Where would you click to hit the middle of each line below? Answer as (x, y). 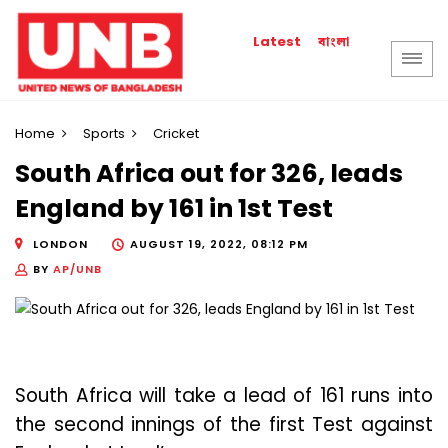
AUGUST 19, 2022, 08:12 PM (219, 243)
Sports (104, 133)
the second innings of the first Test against (224, 425)
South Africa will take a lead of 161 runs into (224, 396)
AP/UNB (77, 268)
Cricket (176, 133)
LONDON (60, 243)
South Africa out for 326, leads (209, 174)
